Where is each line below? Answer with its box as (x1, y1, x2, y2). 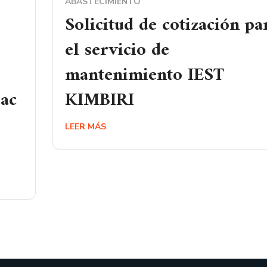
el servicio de (65, 35, 169, 66)
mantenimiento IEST (65, 60, 224, 91)
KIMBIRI (65, 85, 134, 116)
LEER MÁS (65, 121, 106, 132)
